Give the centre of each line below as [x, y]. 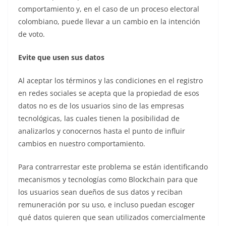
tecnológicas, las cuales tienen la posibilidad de [99, 118]
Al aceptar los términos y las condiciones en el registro [110, 80]
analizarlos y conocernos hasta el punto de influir [102, 131]
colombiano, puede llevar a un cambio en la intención [109, 21]
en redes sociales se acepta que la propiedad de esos [109, 93]
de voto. [32, 34]
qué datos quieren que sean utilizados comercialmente [112, 217]
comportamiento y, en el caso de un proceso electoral [109, 9]
